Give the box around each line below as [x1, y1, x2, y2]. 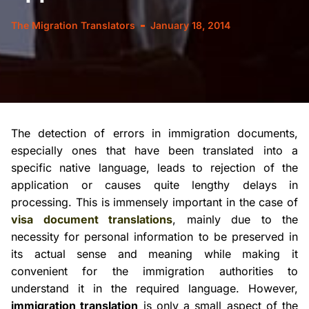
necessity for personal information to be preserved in [11, 230, 298, 243]
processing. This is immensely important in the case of [11, 195, 298, 209]
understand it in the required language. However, [11, 281, 298, 295]
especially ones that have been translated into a [11, 143, 298, 157]
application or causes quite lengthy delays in [11, 178, 298, 192]
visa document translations [11, 212, 172, 226]
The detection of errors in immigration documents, [11, 126, 298, 140]
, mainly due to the [172, 212, 298, 226]
